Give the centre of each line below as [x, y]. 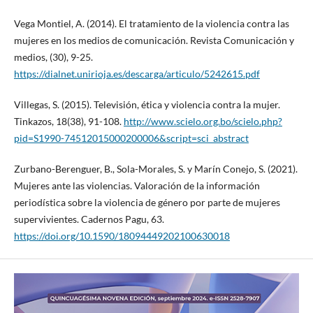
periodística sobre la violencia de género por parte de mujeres [147, 203]
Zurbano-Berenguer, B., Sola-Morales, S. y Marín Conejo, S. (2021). [155, 169]
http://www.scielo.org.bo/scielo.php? [203, 122]
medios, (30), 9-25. [53, 57]
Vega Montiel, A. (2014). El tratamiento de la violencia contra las [151, 24]
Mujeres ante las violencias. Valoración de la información [137, 186]
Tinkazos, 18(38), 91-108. [68, 122]
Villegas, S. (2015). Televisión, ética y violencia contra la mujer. [147, 105]
